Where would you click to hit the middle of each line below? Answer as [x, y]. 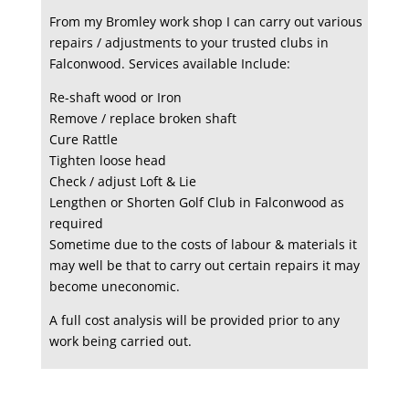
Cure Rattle [83, 140]
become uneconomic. [114, 287]
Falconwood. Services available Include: [169, 64]
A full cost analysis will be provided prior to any [194, 320]
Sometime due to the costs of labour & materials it [203, 245]
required [76, 224]
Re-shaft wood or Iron [115, 98]
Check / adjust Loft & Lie [122, 182]
